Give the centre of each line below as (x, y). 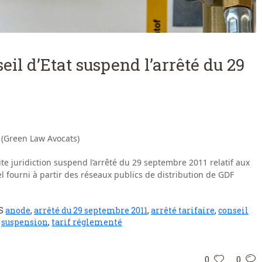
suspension (25, 222)
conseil (233, 211)
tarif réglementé (87, 222)
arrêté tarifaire (183, 211)
